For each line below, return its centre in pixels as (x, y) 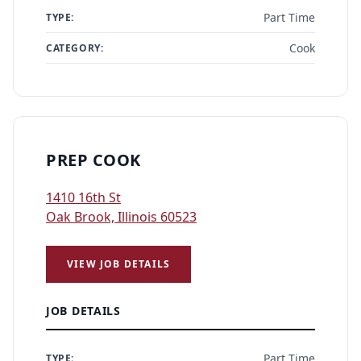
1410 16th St (83, 197)
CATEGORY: (75, 48)
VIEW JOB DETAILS (119, 264)
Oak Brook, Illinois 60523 (121, 217)
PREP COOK (93, 160)
